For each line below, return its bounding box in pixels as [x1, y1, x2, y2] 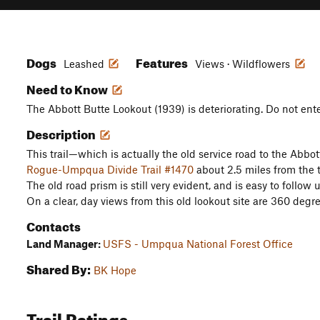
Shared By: [26, 258, 91, 277]
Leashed [64, 57, 104, 70]
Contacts [26, 215, 81, 234]
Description [26, 123, 98, 142]
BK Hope [94, 264, 136, 276]
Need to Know [26, 78, 110, 97]
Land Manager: [26, 237, 103, 250]
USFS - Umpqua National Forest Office [103, 237, 293, 250]
